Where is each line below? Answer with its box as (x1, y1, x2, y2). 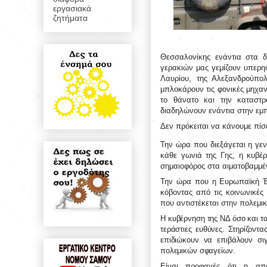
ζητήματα (53, 13, 88, 23)
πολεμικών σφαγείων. (160, 246, 235, 255)
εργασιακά (53, 3, 91, 13)
